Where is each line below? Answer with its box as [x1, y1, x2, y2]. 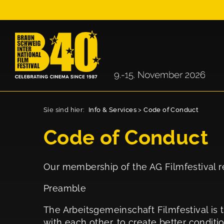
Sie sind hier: [43, 106, 86, 113]
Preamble [43, 183, 86, 193]
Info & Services [88, 106, 136, 113]
